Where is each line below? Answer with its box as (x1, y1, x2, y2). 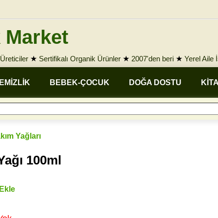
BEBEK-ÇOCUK (50, 78, 109, 87)
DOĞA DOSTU (129, 78, 182, 87)
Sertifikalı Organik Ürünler (39, 54, 121, 63)
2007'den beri (131, 54, 174, 63)
